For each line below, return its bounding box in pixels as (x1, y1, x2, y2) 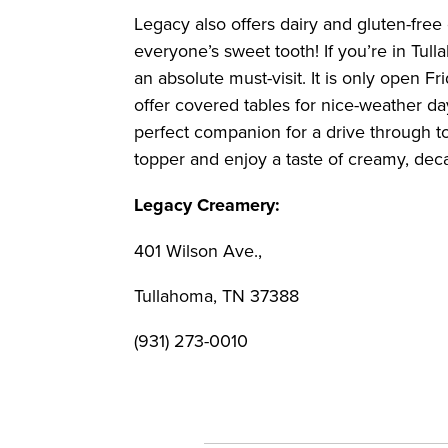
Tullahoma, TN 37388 (134, 282, 300, 308)
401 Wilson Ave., (134, 237, 263, 263)
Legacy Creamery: (134, 191, 281, 218)
